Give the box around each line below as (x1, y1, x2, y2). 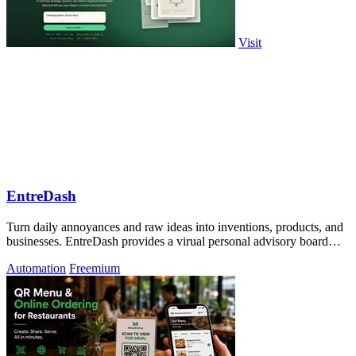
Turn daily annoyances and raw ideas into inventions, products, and (6, 219, 343, 234)
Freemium (69, 261, 120, 275)
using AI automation (6, 248, 109, 262)
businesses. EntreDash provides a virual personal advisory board (6, 234, 328, 248)
